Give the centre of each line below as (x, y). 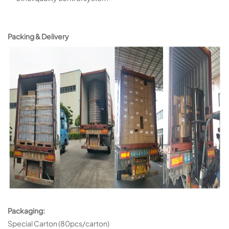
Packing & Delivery (38, 36)
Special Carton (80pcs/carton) (59, 223)
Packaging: (27, 210)
